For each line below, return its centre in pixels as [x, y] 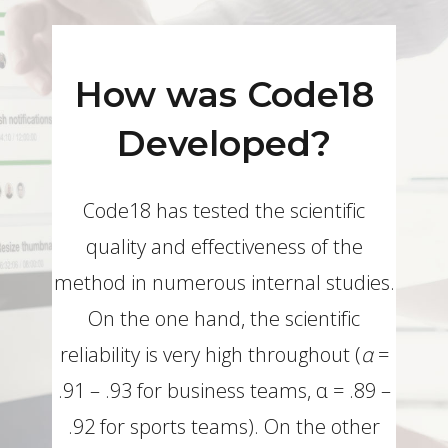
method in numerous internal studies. [224, 282]
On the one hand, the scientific [224, 318]
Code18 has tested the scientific [224, 210]
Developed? [224, 143]
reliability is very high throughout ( [210, 354]
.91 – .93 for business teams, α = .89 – [224, 390]
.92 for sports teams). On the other [224, 426]
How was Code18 [224, 94]
